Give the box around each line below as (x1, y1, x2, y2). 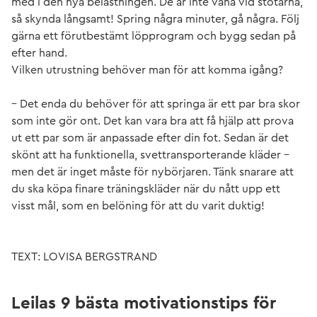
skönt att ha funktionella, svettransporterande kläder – (11, 149, 289, 161)
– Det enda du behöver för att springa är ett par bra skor (11, 98, 300, 110)
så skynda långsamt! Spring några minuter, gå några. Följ (11, 13, 299, 25)
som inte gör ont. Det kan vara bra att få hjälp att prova (11, 115, 294, 127)
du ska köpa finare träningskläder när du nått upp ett (11, 183, 280, 195)
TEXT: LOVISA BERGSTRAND (11, 251, 157, 263)
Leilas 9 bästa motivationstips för (11, 295, 276, 312)
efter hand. (11, 47, 67, 59)
